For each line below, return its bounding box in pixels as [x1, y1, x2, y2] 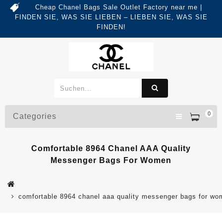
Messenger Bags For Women [51, 156, 171, 165]
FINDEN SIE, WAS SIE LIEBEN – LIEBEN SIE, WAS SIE [14, 13, 208, 21]
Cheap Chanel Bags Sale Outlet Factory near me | [35, 3, 202, 11]
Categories [13, 112, 56, 121]
